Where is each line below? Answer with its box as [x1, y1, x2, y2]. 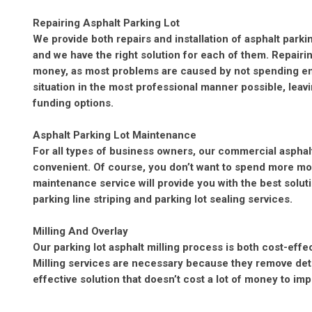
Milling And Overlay [33, 225, 128, 237]
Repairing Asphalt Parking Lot [33, 17, 180, 29]
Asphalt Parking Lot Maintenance [33, 129, 196, 141]
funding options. [33, 97, 114, 109]
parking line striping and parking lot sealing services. [33, 193, 292, 205]
